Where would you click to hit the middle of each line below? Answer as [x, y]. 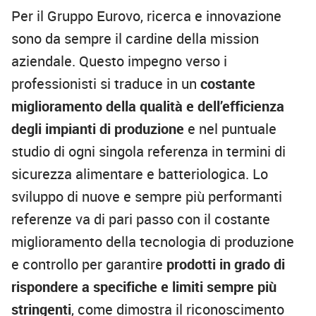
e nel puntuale [230, 128]
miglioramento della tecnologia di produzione [153, 241]
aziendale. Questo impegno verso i [119, 61]
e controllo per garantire [89, 264]
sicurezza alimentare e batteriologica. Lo [140, 174]
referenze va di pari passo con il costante [141, 219]
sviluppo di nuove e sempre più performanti [147, 196]
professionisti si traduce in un [106, 83]
